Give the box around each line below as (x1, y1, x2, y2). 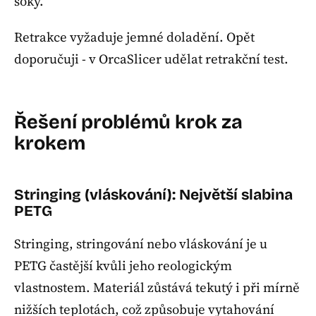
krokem (14, 132, 85, 155)
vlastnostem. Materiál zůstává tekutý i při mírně (14, 279, 300, 297)
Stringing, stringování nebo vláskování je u (14, 235, 267, 253)
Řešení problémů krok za (14, 111, 243, 134)
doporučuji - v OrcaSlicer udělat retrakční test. (14, 49, 288, 68)
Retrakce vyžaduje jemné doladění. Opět (14, 28, 255, 46)
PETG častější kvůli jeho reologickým (14, 257, 232, 275)
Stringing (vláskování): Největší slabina (14, 185, 293, 204)
